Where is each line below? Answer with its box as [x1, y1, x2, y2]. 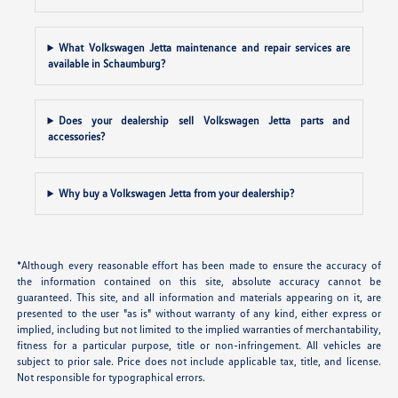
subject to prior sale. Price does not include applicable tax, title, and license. [17, 354, 381, 368]
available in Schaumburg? [47, 56, 165, 70]
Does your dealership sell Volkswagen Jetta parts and [59, 113, 351, 127]
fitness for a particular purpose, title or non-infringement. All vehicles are [17, 338, 381, 352]
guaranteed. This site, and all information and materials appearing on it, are [17, 290, 381, 304]
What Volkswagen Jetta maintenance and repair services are [59, 40, 351, 54]
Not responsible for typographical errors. [17, 370, 206, 384]
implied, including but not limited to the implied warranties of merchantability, [17, 322, 381, 336]
